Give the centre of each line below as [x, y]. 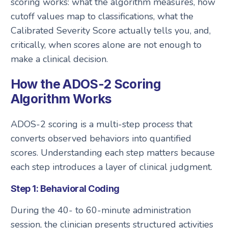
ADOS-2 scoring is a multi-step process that [101, 124]
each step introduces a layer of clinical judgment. [111, 167]
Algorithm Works [61, 98]
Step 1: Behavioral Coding [65, 188]
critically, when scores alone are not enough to [106, 45]
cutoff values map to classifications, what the [102, 16]
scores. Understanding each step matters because [112, 152]
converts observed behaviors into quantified [101, 138]
